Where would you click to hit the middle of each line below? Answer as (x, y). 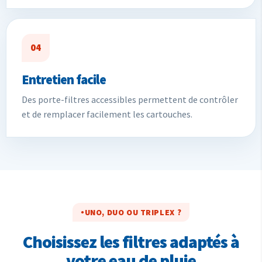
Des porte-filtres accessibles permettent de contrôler (130, 99)
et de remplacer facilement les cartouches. (107, 114)
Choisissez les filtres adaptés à (131, 241)
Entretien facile (64, 79)
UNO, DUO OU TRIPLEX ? (133, 212)
